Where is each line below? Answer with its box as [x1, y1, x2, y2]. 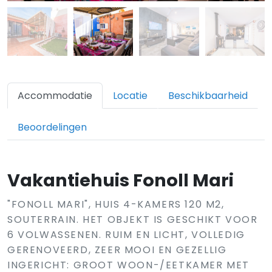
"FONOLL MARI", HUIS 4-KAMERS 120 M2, [7, 197, 225, 211]
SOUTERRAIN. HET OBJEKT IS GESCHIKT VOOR [7, 212, 258, 226]
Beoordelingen [18, 120, 87, 134]
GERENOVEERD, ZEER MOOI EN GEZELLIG [7, 243, 227, 257]
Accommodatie [18, 89, 92, 103]
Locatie [113, 89, 148, 103]
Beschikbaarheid [168, 89, 248, 103]
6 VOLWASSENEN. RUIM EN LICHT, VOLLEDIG [7, 228, 245, 242]
